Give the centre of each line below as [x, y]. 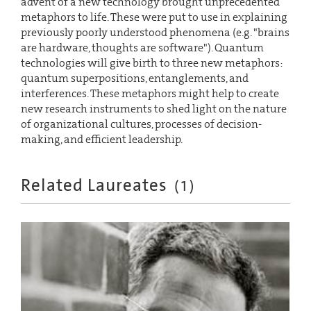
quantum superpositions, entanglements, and [135, 78]
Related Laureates [94, 185]
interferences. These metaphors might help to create [150, 93]
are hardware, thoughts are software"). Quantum [142, 47]
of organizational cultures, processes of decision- [141, 124]
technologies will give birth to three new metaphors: [152, 62]
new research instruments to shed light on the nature [154, 108]
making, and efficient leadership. [102, 139]
